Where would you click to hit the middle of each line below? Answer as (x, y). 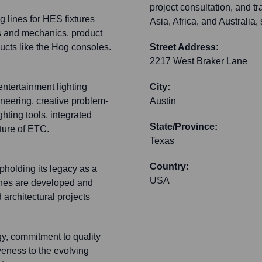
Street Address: (184, 47)
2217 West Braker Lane (199, 61)
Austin (163, 101)
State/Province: (184, 127)
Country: (169, 167)
